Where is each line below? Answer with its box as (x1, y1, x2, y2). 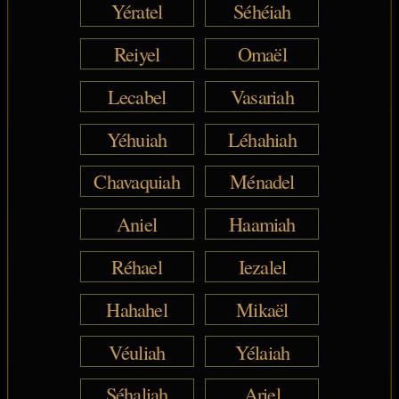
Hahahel (106, 295, 167, 322)
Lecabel (107, 82, 167, 110)
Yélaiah (234, 338, 290, 365)
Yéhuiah (106, 125, 167, 152)
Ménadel (230, 167, 295, 195)
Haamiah (229, 210, 296, 238)
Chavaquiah (94, 167, 180, 195)
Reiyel (113, 39, 160, 67)
